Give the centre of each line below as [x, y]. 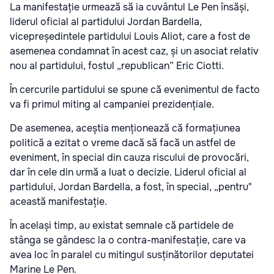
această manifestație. [58, 202]
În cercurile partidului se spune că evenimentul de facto [135, 90]
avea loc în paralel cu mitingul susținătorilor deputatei [132, 255]
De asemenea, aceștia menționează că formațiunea [125, 128]
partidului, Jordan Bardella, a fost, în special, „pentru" [131, 187]
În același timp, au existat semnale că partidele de [122, 226]
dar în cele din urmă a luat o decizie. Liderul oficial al [128, 172]
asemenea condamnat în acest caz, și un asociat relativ [134, 51]
